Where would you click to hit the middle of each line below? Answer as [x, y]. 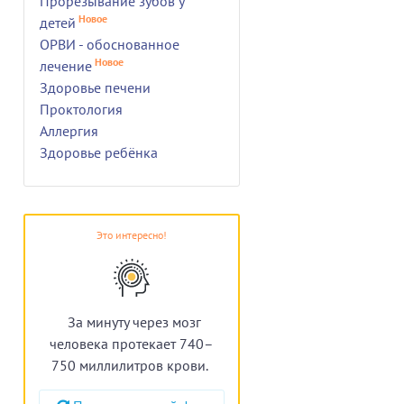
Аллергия [69, 130]
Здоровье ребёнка [99, 152]
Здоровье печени [95, 87]
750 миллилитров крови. [129, 365]
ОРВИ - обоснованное [110, 44]
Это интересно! [132, 234]
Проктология [81, 109]
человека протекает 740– [132, 343]
